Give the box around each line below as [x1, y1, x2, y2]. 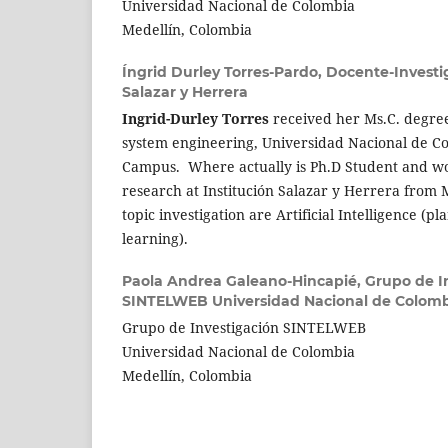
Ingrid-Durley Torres [122, 108, 273, 128]
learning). [122, 228, 188, 248]
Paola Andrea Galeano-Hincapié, [122, 271, 365, 290]
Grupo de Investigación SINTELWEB [122, 317, 366, 337]
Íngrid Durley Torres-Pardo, [122, 62, 326, 81]
